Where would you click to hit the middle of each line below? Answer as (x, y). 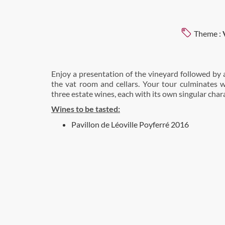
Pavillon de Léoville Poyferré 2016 (130, 124)
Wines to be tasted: (86, 109)
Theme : (208, 33)
